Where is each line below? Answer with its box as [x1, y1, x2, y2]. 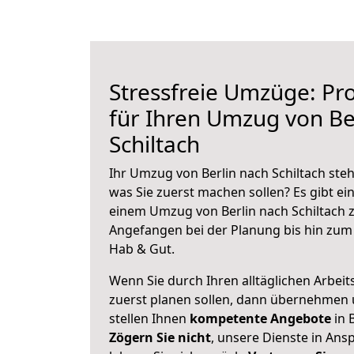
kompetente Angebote [190, 310, 331, 327]
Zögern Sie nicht [109, 329, 211, 346]
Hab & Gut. [109, 240, 175, 258]
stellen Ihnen [109, 310, 190, 327]
